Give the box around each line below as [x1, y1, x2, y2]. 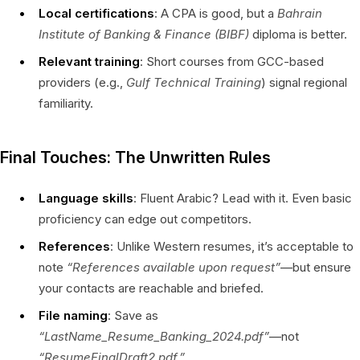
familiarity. [39, 95, 93, 111]
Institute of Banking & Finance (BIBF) [39, 26, 249, 42]
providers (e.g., [39, 74, 126, 90]
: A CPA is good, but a [154, 5, 277, 21]
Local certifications [39, 5, 154, 21]
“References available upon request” [67, 259, 280, 275]
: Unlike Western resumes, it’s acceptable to [110, 238, 354, 254]
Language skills [39, 190, 133, 206]
